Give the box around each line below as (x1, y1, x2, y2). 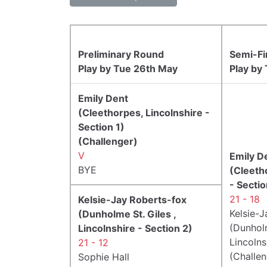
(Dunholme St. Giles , (78, 207, 176, 220)
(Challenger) (78, 135, 138, 147)
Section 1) (78, 120, 125, 133)
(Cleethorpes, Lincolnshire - (78, 106, 210, 119)
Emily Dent (78, 92, 128, 104)
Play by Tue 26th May (78, 62, 178, 74)
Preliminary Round (78, 48, 164, 60)
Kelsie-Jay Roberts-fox (78, 193, 187, 206)
